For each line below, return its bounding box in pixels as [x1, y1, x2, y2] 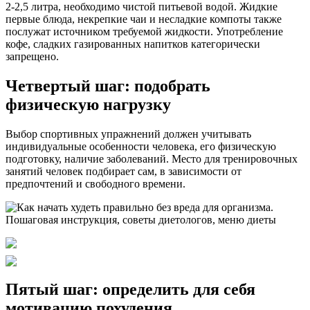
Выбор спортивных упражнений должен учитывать [6, 127, 251, 140]
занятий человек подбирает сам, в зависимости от [6, 165, 241, 177]
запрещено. [6, 50, 59, 62]
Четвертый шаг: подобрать [6, 76, 210, 95]
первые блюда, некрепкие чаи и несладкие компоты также [6, 12, 282, 25]
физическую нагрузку [6, 95, 171, 113]
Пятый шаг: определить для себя [6, 280, 255, 298]
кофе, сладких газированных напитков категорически [6, 37, 260, 50]
